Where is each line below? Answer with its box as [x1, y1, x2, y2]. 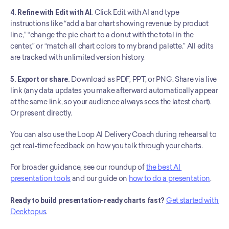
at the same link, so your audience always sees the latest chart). [10, 98, 212, 106]
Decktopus [10, 208, 47, 216]
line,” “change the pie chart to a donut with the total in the [10, 31, 194, 39]
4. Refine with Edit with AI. [10, 8, 94, 16]
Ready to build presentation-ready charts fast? [10, 196, 165, 204]
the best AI [146, 163, 180, 172]
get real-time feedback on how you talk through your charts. [10, 142, 203, 150]
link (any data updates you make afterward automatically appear [10, 86, 218, 95]
